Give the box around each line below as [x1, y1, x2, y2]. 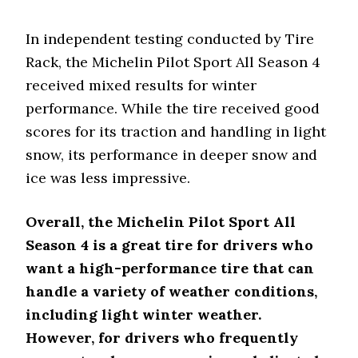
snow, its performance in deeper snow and [26, 145, 318, 164]
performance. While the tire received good [26, 99, 320, 117]
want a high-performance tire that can [26, 259, 315, 277]
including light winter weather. [26, 305, 262, 324]
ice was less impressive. [26, 169, 191, 187]
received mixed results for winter [26, 76, 257, 94]
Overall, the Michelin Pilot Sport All [26, 213, 296, 231]
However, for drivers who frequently [26, 328, 299, 347]
